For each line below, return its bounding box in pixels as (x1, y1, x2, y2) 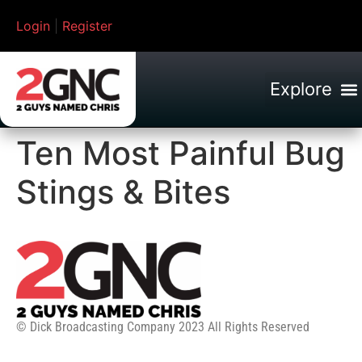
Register (62, 18, 112, 34)
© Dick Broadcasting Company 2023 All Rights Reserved (16, 319, 309, 335)
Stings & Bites (16, 172, 230, 213)
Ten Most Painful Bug (16, 133, 345, 174)
